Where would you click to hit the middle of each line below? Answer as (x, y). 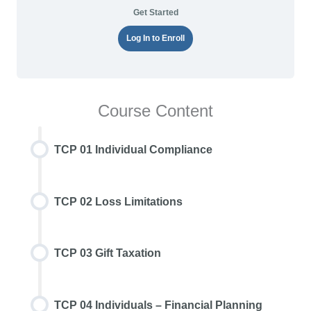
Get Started (155, 12)
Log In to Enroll (155, 38)
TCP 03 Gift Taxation (107, 253)
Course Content (155, 110)
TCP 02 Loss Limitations (118, 201)
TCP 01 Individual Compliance (133, 150)
